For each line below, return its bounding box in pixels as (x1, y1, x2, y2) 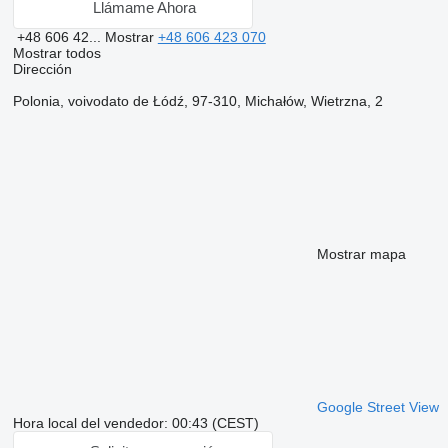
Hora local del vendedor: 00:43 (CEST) (12, 414, 259, 431)
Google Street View (316, 398, 439, 415)
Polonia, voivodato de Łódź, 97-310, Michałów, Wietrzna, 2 (12, 92, 383, 109)
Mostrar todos (12, 44, 101, 61)
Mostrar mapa (316, 245, 406, 262)
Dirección (12, 60, 72, 77)
